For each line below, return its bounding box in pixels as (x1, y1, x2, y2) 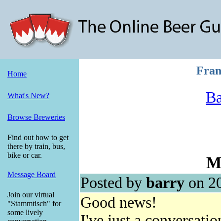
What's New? (7, 91, 49, 100)
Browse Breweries (7, 113, 65, 121)
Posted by (80, 174, 146, 191)
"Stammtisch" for (7, 199, 61, 208)
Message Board (7, 170, 56, 179)
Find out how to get (7, 133, 69, 142)
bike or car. (7, 151, 42, 159)
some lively (7, 208, 43, 217)
